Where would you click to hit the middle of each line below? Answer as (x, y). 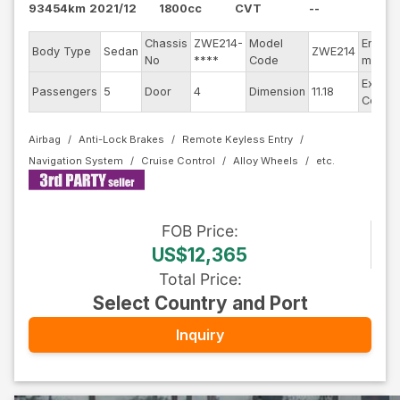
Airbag (45, 139)
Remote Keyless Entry (237, 139)
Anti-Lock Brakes (121, 139)
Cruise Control (178, 161)
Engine (379, 43)
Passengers (65, 92)
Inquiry (200, 334)
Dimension (277, 92)
